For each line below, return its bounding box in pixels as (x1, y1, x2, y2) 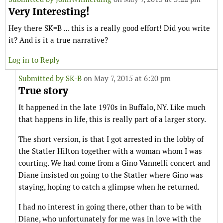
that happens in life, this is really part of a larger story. (18, 114, 206, 124)
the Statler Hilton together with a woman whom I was (18, 146, 202, 156)
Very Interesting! (8, 5, 90, 18)
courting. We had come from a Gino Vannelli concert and (18, 158, 210, 168)
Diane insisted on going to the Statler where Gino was (18, 170, 203, 180)
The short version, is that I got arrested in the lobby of (18, 134, 204, 144)
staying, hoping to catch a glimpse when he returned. (18, 182, 200, 192)
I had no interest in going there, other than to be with (18, 202, 202, 212)
